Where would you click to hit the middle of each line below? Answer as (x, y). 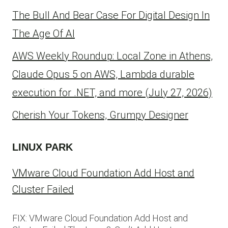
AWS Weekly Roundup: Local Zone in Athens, (112, 56)
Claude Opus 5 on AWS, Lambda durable (103, 74)
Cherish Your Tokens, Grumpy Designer (100, 115)
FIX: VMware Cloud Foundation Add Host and (100, 218)
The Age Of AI (44, 33)
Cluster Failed (43, 189)
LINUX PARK (42, 147)
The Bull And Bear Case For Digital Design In (111, 15)
